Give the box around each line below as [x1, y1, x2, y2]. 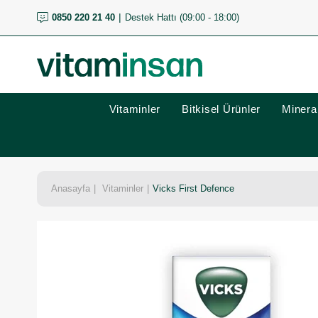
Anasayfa [51, 183, 90, 194]
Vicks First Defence [153, 183, 234, 194]
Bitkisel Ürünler [182, 103, 261, 115]
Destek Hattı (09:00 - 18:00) [124, 12, 239, 23]
